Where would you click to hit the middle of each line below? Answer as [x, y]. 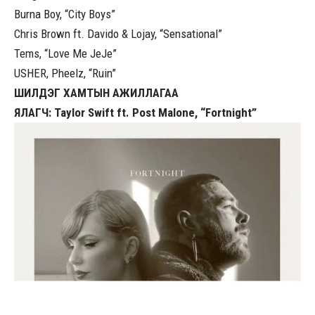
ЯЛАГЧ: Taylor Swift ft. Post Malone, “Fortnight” [135, 113]
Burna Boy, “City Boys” [65, 14]
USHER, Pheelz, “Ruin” [65, 73]
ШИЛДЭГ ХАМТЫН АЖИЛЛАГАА [96, 93]
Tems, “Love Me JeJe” [65, 54]
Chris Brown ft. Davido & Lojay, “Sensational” [118, 34]
